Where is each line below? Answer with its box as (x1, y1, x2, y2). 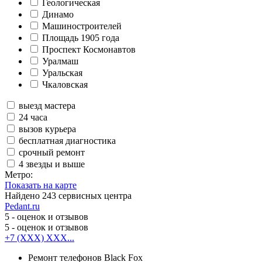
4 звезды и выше (19, 158, 85, 169)
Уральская (42, 67, 82, 78)
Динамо (42, 9, 74, 19)
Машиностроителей (42, 20, 122, 31)
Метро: (5, 169, 33, 180)
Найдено (5, 190, 42, 201)
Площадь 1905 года (42, 32, 119, 43)
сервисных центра (56, 190, 132, 201)
